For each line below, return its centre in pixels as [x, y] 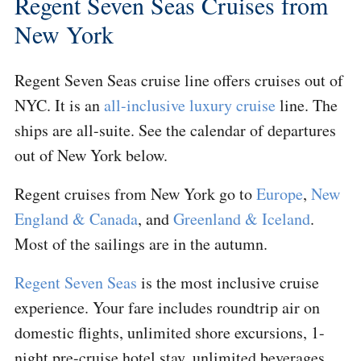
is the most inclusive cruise [228, 283]
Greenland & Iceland [242, 219]
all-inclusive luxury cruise [190, 106]
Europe [280, 194]
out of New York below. [91, 156]
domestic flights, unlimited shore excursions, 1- [170, 333]
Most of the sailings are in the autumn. [141, 244]
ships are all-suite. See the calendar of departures [175, 131]
